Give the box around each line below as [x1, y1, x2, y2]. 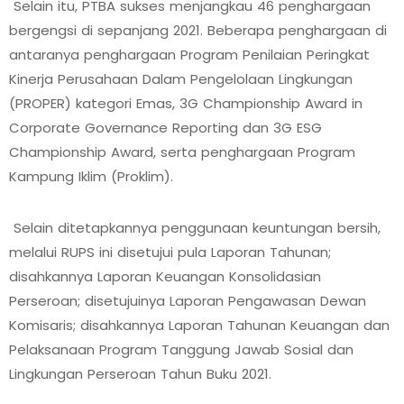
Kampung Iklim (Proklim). [9, 167, 173, 186]
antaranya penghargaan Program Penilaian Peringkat [9, 45, 370, 64]
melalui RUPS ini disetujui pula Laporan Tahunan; [9, 243, 331, 262]
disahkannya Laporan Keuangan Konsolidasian [9, 267, 321, 286]
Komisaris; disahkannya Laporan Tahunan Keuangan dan [9, 316, 390, 335]
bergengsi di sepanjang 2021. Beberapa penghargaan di [9, 21, 387, 40]
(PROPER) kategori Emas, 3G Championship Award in [9, 94, 363, 113]
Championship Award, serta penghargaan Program [9, 142, 355, 161]
